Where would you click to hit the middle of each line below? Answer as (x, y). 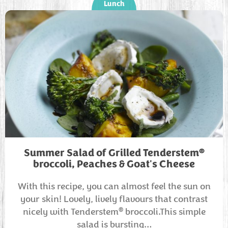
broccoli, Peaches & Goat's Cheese (114, 164)
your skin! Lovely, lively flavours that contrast (114, 199)
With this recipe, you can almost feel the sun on (114, 186)
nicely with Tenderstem (70, 212)
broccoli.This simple (164, 212)
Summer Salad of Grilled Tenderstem (111, 153)
